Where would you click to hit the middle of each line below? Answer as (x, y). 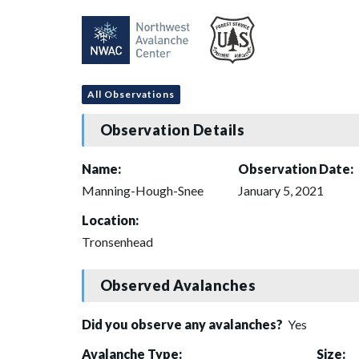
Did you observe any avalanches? (184, 324)
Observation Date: (296, 168)
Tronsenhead (117, 241)
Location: (110, 220)
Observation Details (172, 130)
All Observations (131, 94)
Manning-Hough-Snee (143, 190)
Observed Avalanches (178, 286)
